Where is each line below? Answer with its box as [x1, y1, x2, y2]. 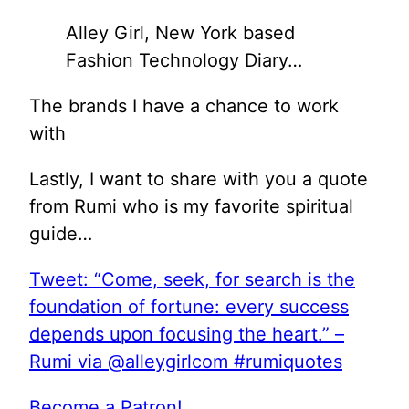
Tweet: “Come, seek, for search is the [29, 267, 355, 290]
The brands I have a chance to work [29, 94, 339, 117]
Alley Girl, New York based [66, 21, 295, 44]
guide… [29, 222, 92, 245]
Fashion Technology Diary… [66, 48, 302, 71]
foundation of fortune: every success [29, 295, 349, 318]
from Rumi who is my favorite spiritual [29, 194, 353, 217]
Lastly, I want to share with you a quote [29, 167, 368, 190]
